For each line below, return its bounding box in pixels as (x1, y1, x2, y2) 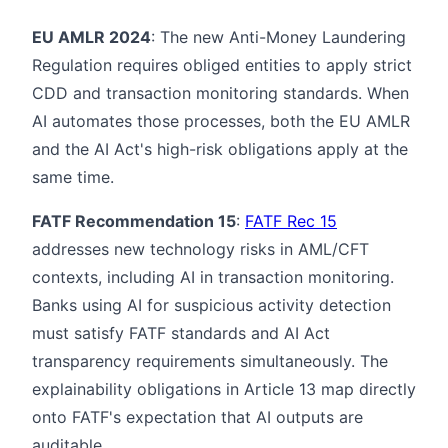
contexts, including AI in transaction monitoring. (32, 266, 394, 287)
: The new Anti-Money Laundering (151, 26, 406, 47)
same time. (32, 166, 114, 187)
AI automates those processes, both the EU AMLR (32, 110, 410, 131)
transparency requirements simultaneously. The (32, 350, 388, 371)
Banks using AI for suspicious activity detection (32, 294, 391, 315)
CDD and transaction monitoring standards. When (32, 82, 409, 103)
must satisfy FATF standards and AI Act (32, 322, 330, 343)
